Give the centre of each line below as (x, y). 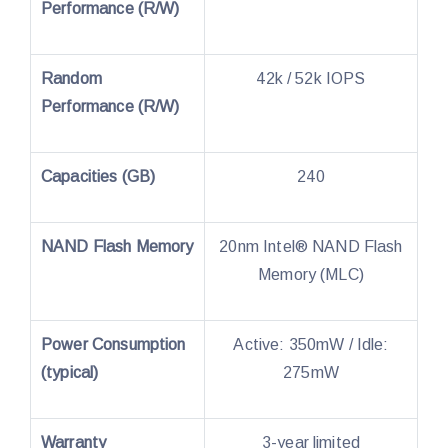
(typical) (70, 372)
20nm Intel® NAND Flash (311, 246)
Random (71, 78)
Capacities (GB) (98, 176)
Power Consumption (113, 344)
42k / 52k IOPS (311, 78)
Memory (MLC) (311, 274)
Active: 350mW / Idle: (311, 344)
